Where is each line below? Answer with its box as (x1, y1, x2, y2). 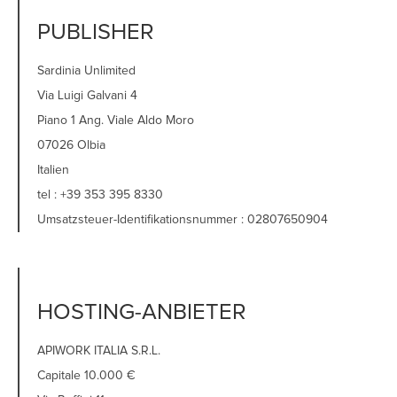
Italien (37, 164, 69, 176)
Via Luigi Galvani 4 (37, 90, 137, 102)
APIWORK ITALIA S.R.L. (37, 345, 160, 357)
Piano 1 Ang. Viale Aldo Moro (37, 114, 194, 127)
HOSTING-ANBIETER (37, 301, 246, 323)
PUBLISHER (37, 21, 154, 43)
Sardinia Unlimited (37, 65, 136, 77)
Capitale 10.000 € (37, 370, 136, 382)
